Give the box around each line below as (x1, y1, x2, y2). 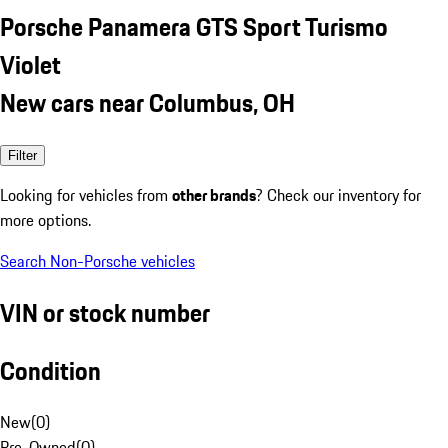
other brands (172, 182, 256, 207)
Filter (8, 147, 37, 163)
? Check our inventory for (256, 182, 421, 207)
